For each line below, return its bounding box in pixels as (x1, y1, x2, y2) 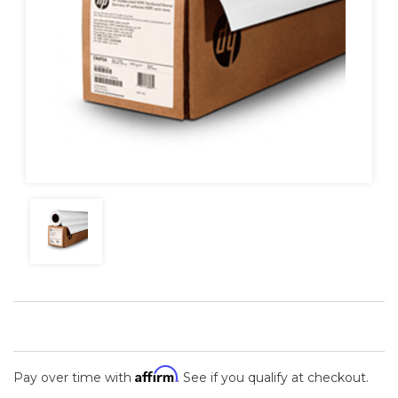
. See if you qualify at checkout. (177, 369, 369, 386)
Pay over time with (13, 369, 135, 386)
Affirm (135, 364, 177, 383)
